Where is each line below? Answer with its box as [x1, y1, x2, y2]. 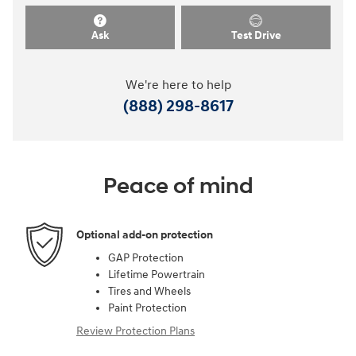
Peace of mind [103, 172, 253, 201]
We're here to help [125, 78, 231, 94]
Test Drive [230, 28, 281, 42]
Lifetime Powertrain [108, 268, 205, 282]
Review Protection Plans [76, 324, 195, 339]
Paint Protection [108, 301, 187, 315]
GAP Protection [108, 251, 184, 265]
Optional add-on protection [76, 227, 213, 242]
